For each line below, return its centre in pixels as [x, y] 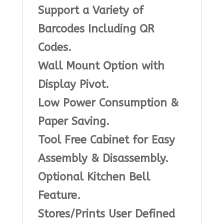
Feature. [59, 196]
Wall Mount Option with [101, 66]
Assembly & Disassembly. [103, 159]
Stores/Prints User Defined [106, 214]
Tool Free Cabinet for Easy [106, 140]
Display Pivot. [73, 85]
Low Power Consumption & [108, 103]
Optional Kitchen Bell [94, 177]
